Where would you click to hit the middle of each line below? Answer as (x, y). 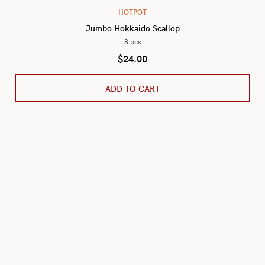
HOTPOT (132, 12)
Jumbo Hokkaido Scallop (132, 28)
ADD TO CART (132, 88)
